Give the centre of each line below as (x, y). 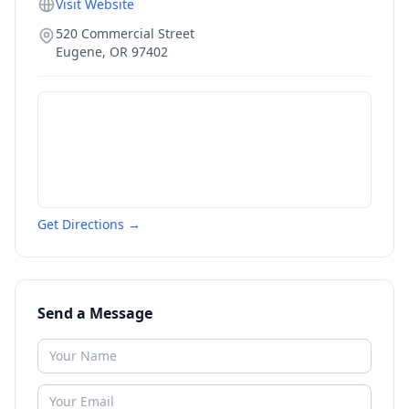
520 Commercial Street (125, 33)
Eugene (79, 52)
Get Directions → (89, 224)
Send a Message (95, 313)
